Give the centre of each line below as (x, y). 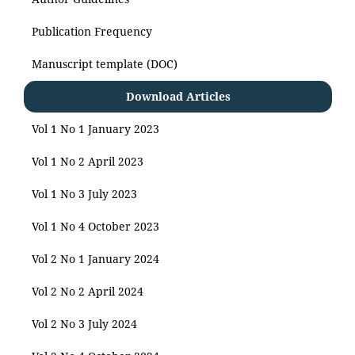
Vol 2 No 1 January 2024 (95, 259)
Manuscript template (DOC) (105, 64)
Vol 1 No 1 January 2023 (95, 129)
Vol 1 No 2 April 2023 (88, 162)
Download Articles (178, 97)
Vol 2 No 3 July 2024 (84, 324)
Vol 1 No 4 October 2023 (95, 227)
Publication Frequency (92, 32)
